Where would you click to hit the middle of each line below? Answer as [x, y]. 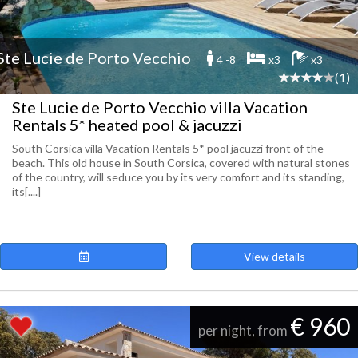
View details [274, 256]
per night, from [244, 330]
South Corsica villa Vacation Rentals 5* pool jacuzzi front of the [168, 148]
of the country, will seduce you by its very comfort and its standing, [178, 177]
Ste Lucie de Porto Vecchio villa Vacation [160, 107]
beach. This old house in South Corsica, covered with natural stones [181, 163]
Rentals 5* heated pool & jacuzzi [127, 125]
